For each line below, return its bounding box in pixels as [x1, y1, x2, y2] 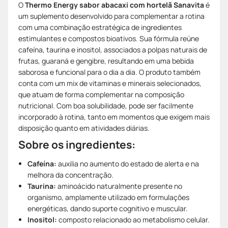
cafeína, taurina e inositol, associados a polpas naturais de [18, 44, 207, 54]
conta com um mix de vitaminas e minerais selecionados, [18, 78, 202, 88]
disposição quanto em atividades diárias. [18, 123, 150, 133]
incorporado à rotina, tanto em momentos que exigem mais [18, 111, 210, 122]
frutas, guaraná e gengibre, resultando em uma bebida [18, 55, 194, 66]
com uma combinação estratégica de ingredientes [18, 22, 182, 32]
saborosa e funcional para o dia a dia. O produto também [18, 67, 201, 77]
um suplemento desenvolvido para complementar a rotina [18, 11, 205, 21]
